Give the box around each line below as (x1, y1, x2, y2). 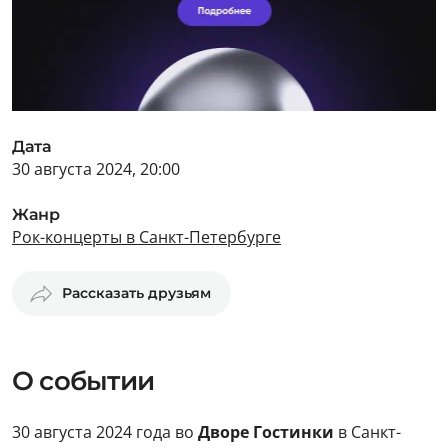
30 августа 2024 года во (12, 421, 198, 443)
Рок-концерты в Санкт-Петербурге (12, 226, 281, 248)
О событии (12, 365, 154, 397)
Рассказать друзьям (62, 284, 211, 302)
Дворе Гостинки (198, 421, 334, 443)
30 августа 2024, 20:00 (12, 158, 180, 180)
